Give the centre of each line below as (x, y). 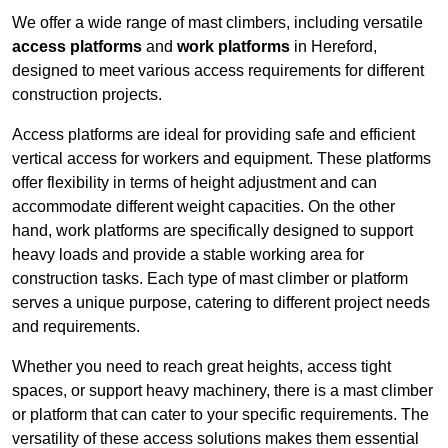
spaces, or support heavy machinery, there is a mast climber (222, 391)
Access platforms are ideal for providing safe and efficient (213, 135)
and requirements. (76, 327)
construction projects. (87, 95)
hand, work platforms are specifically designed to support (212, 231)
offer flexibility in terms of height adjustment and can (194, 183)
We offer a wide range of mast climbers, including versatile (217, 23)
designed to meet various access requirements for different (218, 71)
